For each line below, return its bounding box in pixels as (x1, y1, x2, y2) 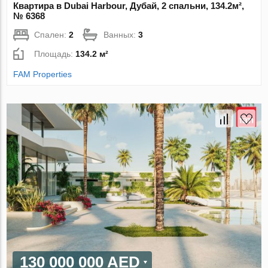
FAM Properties (13, 69, 72, 79)
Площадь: (34, 48, 76, 59)
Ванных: (103, 29, 139, 39)
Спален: (34, 29, 69, 39)
